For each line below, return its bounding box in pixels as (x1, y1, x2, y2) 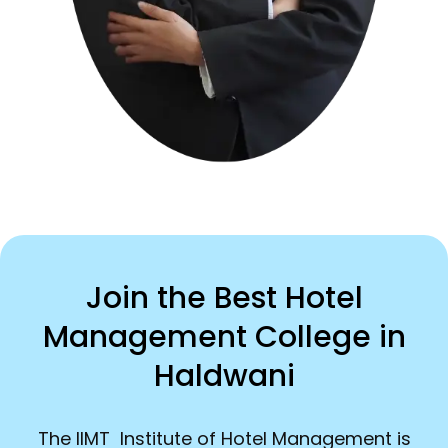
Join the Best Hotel (85, 276, 363, 319)
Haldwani (153, 354, 295, 397)
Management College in (42, 315, 406, 358)
